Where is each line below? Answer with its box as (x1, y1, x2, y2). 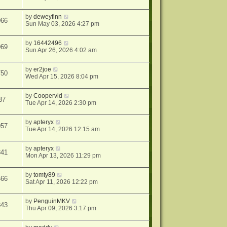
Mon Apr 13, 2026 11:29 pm (25, 152, 101, 159)
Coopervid (33, 92, 63, 99)
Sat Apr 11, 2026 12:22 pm (25, 178, 98, 185)
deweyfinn (33, 13, 62, 20)
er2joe (33, 66, 52, 73)
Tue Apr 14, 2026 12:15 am (25, 126, 100, 133)
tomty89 (33, 171, 56, 178)
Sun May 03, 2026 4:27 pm (25, 20, 100, 27)
